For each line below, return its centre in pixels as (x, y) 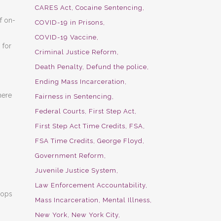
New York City (95, 215)
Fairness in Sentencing (74, 96)
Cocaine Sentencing (109, 8)
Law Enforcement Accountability (90, 185)
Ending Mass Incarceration (80, 82)
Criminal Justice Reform (76, 52)
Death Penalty (59, 67)
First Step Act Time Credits (80, 126)
